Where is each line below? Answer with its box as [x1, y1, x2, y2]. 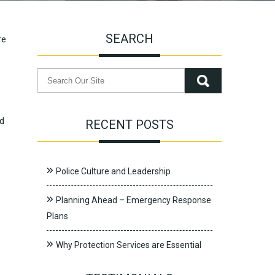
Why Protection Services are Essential [56, 240, 201, 250]
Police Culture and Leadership [56, 166, 171, 176]
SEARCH [106, 31, 153, 46]
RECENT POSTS [85, 117, 174, 132]
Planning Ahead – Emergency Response [56, 195, 211, 205]
